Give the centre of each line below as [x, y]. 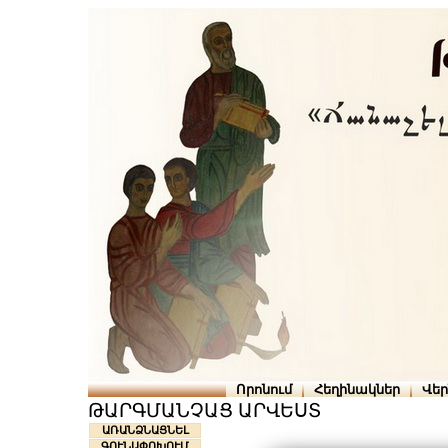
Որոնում [263, 389]
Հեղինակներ [356, 389]
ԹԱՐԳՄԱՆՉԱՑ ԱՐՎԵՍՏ [204, 411]
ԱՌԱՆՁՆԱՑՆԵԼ [145, 430]
